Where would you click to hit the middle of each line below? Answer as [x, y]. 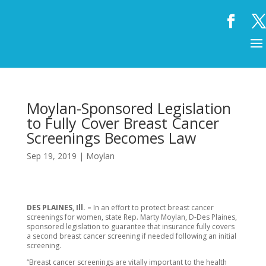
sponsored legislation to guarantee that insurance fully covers [130, 227]
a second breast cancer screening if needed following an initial [131, 236]
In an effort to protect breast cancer [153, 208]
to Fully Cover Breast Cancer [123, 123]
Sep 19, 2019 [51, 156]
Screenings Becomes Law [111, 138]
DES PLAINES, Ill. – [60, 208]
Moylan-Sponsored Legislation [129, 108]
